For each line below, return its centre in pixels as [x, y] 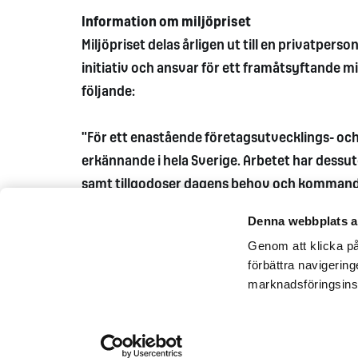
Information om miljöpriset [166, 23]
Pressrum [275, 292]
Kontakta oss [193, 292]
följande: [108, 92]
